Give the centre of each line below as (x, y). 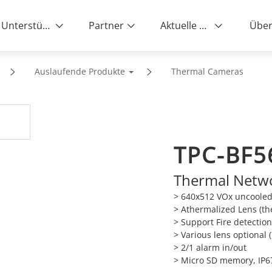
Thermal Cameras (207, 71)
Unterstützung (46, 25)
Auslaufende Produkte (80, 71)
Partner (106, 25)
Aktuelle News (202, 25)
